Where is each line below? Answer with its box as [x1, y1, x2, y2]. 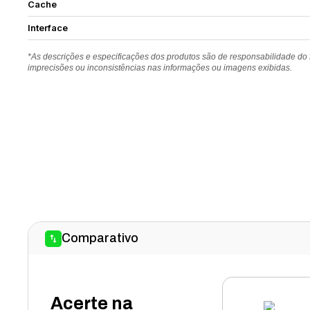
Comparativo [62, 231, 139, 245]
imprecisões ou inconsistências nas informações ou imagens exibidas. [28, 63, 293, 73]
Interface [28, 22, 69, 33]
